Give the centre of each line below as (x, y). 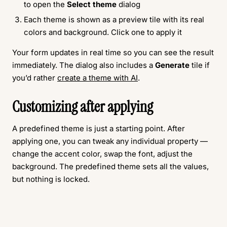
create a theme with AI (98, 78)
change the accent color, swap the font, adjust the (102, 154)
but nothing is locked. (51, 179)
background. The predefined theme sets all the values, (110, 167)
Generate (172, 65)
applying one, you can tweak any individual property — (110, 141)
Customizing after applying (83, 107)
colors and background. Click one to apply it (103, 32)
